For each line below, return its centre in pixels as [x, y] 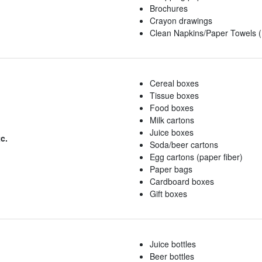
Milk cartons [172, 120]
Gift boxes [168, 194]
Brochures [169, 8]
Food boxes [172, 108]
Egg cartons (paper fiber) [196, 157]
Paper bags [171, 169]
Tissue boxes [174, 96]
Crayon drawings [181, 21]
